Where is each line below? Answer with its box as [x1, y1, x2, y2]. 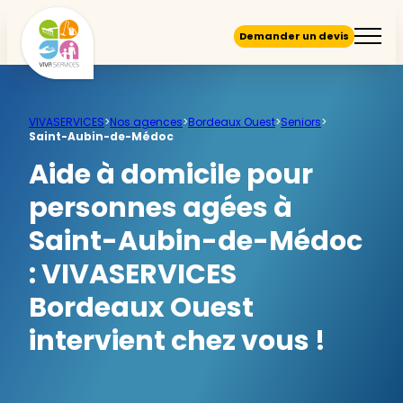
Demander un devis [239, 28, 349, 43]
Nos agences [110, 114, 183, 130]
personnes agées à [29, 189, 292, 227]
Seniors [281, 114, 321, 130]
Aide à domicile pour [29, 156, 313, 193]
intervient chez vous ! [29, 322, 326, 360]
